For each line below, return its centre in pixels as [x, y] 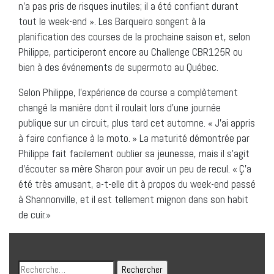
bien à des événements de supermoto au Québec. [118, 68]
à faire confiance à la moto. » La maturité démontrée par [134, 139]
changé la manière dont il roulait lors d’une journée [120, 108]
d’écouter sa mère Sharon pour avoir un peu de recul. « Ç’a [135, 169]
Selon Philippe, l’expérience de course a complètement [128, 93]
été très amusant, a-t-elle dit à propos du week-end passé [137, 184]
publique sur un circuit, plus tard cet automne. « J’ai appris [137, 123]
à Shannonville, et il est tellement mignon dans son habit [133, 200]
